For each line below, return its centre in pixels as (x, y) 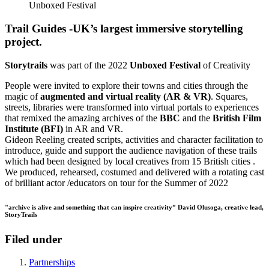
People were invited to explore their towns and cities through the (126, 85)
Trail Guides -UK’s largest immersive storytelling (124, 29)
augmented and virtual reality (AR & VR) (125, 96)
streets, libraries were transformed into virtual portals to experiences (132, 107)
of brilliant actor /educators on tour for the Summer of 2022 (116, 183)
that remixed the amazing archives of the (82, 118)
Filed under (33, 239)
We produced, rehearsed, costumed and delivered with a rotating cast (134, 172)
